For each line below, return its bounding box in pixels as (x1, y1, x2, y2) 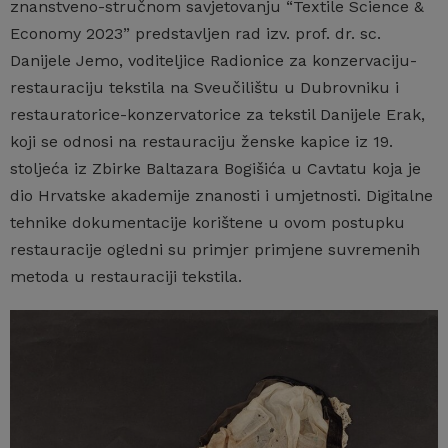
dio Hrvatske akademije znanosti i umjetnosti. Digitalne (10, 186, 433, 205)
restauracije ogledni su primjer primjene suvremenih (10, 240, 420, 259)
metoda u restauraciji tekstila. (10, 267, 242, 286)
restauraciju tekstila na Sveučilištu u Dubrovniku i (10, 78, 399, 97)
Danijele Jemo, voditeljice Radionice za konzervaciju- (10, 51, 417, 70)
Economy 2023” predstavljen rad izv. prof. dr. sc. (10, 24, 381, 43)
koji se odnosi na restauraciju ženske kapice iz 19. (10, 132, 393, 151)
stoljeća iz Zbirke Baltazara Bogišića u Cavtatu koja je (10, 159, 421, 178)
